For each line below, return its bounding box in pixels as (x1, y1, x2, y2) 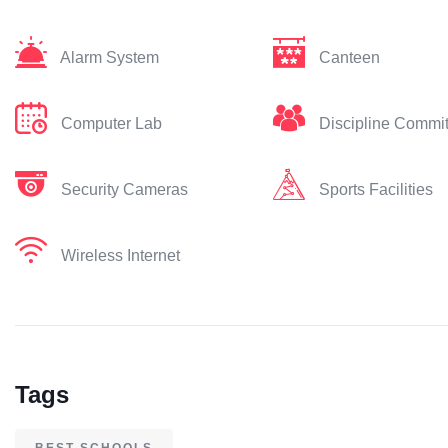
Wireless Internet (61, 247, 180, 264)
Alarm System (60, 49, 159, 66)
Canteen (318, 49, 380, 66)
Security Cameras (61, 181, 188, 198)
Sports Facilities (318, 181, 433, 198)
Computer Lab (61, 115, 162, 132)
